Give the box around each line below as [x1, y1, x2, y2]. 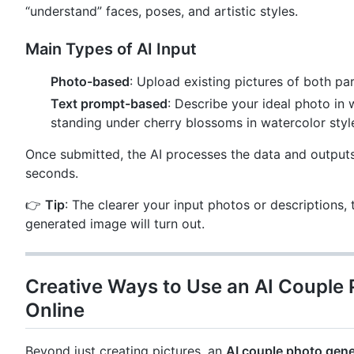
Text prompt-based [51, 95, 168, 111]
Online [25, 298, 85, 322]
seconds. [25, 164, 78, 181]
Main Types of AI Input [25, 39, 197, 58]
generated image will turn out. [25, 215, 205, 232]
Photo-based [51, 73, 130, 89]
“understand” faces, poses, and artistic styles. [25, 2, 298, 19]
